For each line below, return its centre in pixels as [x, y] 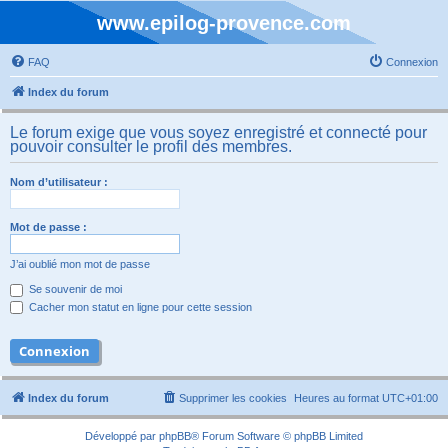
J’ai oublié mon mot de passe [80, 264]
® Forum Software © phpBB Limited [277, 436]
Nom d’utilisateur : [59, 182]
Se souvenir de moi [74, 289]
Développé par [122, 436]
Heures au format [338, 398]
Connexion [412, 62]
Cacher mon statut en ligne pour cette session [139, 306]
